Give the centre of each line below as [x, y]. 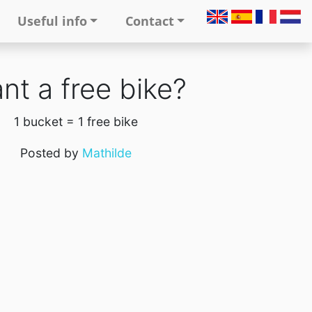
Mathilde [107, 153]
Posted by [51, 153]
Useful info [52, 21]
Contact [149, 21]
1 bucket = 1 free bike [76, 122]
